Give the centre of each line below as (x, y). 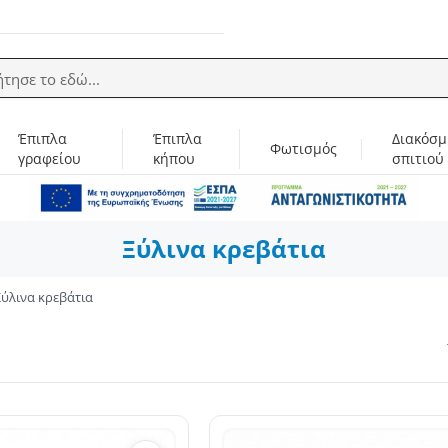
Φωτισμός (304, 148)
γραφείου (49, 158)
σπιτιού (418, 158)
